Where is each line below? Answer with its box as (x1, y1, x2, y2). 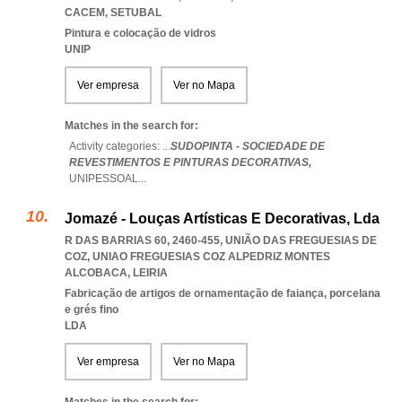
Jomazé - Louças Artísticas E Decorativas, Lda (65, 211, 380, 226)
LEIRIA (133, 267, 168, 279)
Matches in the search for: (65, 119, 198, 132)
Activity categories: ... (69, 140, 170, 153)
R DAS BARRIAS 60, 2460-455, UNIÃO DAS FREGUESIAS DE (65, 234, 377, 247)
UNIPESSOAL (69, 172, 138, 185)
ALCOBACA (65, 267, 127, 279)
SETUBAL (110, 6, 162, 19)
